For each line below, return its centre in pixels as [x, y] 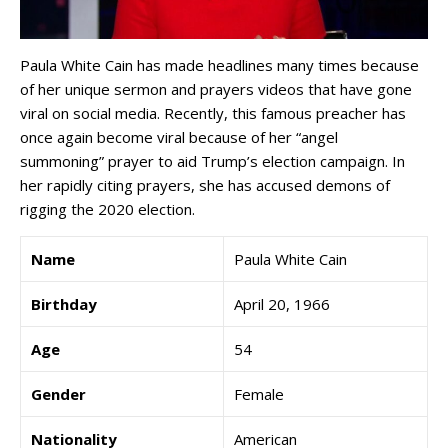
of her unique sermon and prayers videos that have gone [216, 89]
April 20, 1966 [282, 304]
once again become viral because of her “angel [179, 137]
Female [259, 394]
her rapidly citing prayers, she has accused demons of [205, 185]
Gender [58, 394]
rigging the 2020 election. [107, 209]
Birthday [64, 304]
